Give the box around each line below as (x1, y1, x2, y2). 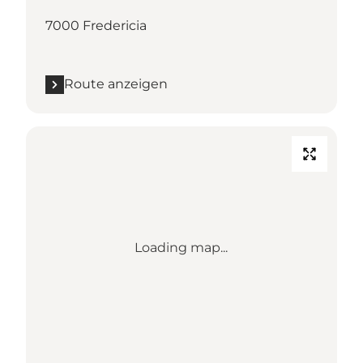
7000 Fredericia (45, 18, 147, 34)
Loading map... (135, 240, 228, 256)
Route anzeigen (64, 76, 168, 92)
